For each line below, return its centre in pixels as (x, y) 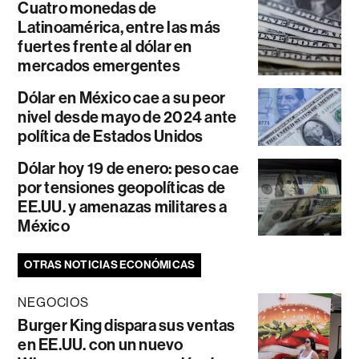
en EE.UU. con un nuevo (101, 345)
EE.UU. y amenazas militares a (123, 207)
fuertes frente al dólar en (105, 47)
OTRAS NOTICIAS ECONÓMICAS (110, 265)
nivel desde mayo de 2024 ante (127, 117)
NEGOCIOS (53, 303)
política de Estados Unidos (111, 137)
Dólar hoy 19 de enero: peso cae (128, 169)
